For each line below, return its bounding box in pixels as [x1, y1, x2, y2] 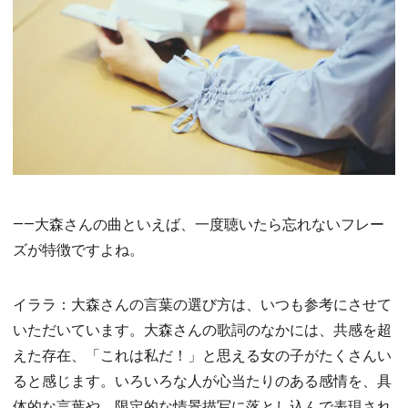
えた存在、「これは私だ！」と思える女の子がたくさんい [13, 344, 392, 365]
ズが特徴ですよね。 [13, 239, 144, 260]
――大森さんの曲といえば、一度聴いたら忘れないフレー [13, 213, 384, 234]
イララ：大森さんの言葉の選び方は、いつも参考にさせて [13, 293, 392, 314]
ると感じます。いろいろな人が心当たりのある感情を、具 [13, 370, 392, 391]
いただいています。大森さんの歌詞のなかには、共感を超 [13, 319, 392, 340]
